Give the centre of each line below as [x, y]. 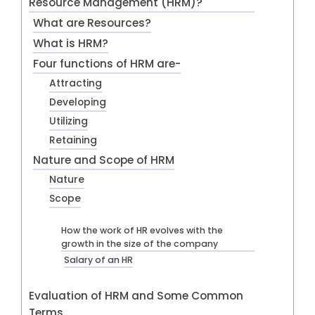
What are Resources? [92, 22]
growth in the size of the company [140, 243]
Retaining [73, 140]
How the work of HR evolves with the [142, 230]
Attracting [75, 83]
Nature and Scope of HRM [103, 160]
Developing [77, 102]
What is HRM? [70, 43]
